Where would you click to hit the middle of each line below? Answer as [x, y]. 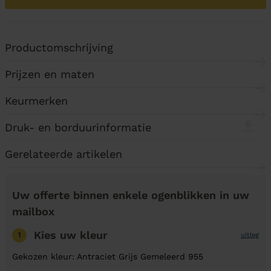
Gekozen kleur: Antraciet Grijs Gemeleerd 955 [108, 256]
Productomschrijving [59, 47]
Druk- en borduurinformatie [78, 127]
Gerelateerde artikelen [64, 154]
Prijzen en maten [50, 74]
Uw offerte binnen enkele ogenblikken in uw [131, 195]
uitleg [250, 235]
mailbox [33, 211]
